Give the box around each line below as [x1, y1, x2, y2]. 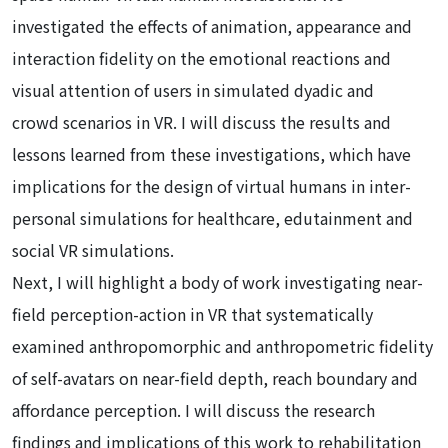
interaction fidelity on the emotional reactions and [12, 45, 391, 70]
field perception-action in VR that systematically [12, 301, 373, 326]
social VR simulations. [12, 237, 174, 262]
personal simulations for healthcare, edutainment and [12, 205, 413, 230]
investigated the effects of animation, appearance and [12, 13, 412, 38]
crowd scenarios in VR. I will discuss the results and [12, 109, 391, 134]
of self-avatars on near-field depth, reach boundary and [12, 365, 418, 390]
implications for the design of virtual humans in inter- [12, 173, 411, 198]
